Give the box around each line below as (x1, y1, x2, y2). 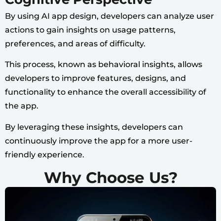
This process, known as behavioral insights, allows (5, 60, 202, 70)
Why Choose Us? (43, 168, 178, 187)
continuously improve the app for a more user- (5, 136, 192, 146)
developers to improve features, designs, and (5, 74, 186, 83)
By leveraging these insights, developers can (5, 122, 183, 132)
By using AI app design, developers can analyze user (5, 11, 214, 21)
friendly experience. (5, 149, 84, 159)
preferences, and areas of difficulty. (5, 38, 147, 48)
